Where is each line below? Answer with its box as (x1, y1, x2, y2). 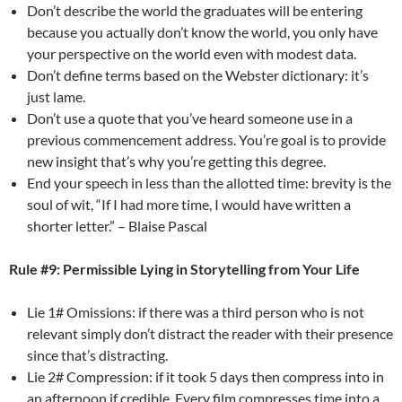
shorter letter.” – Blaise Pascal (27, 216, 207, 234)
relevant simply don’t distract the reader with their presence (27, 324, 393, 342)
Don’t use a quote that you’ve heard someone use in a (27, 109, 353, 127)
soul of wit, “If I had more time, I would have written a (27, 195, 351, 213)
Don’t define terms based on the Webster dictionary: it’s (27, 66, 369, 83)
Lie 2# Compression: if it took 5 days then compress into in (27, 367, 384, 385)
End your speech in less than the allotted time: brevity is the (27, 173, 391, 191)
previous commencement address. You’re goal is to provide (27, 130, 386, 148)
